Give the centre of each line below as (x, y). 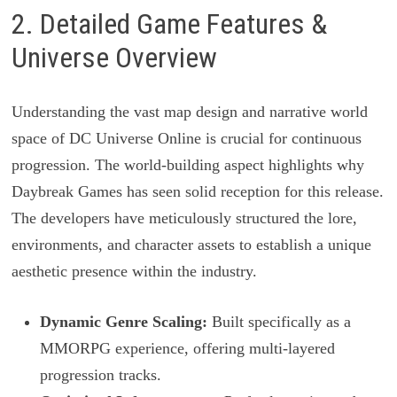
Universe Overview (114, 58)
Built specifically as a (279, 321)
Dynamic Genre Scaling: (123, 321)
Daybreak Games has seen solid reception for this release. (197, 191)
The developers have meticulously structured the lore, (184, 218)
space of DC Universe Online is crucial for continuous (186, 138)
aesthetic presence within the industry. (134, 271)
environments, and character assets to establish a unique (191, 244)
